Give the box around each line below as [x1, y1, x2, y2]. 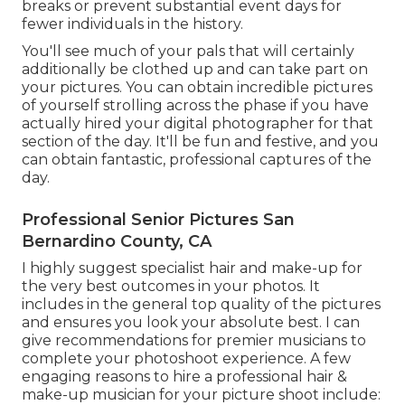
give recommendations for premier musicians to [22, 331, 366, 349]
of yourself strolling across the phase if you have [22, 96, 369, 114]
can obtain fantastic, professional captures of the [22, 150, 372, 168]
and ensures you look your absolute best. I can [22, 313, 360, 331]
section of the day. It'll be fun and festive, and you [22, 132, 379, 150]
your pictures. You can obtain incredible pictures [22, 78, 372, 96]
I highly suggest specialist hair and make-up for [22, 259, 363, 277]
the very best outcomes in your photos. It [22, 277, 320, 295]
